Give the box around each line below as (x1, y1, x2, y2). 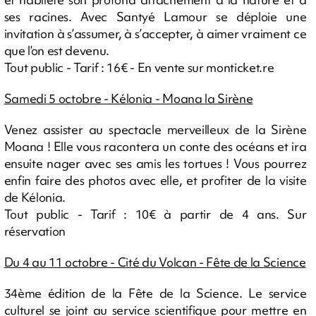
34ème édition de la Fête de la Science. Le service (4, 285, 307, 302)
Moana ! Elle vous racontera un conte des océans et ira (4, 138, 307, 155)
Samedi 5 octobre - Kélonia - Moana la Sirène (4, 90, 253, 107)
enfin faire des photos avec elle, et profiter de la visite (4, 172, 307, 189)
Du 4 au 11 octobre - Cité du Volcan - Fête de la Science (4, 254, 306, 271)
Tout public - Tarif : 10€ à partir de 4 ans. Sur (4, 206, 307, 223)
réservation (4, 223, 66, 240)
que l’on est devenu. (4, 42, 110, 59)
